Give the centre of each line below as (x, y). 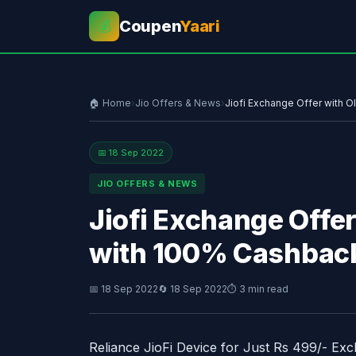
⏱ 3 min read (258, 289)
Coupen (150, 26)
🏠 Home (110, 103)
